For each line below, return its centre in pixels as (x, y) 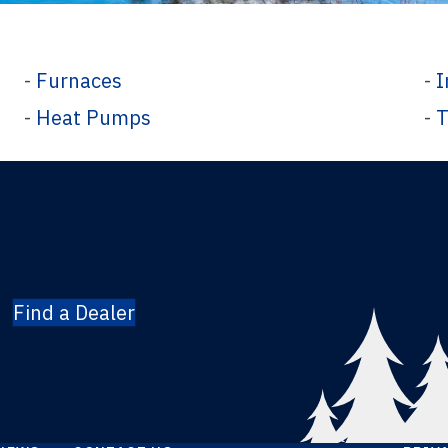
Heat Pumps (93, 117)
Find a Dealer (74, 312)
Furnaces (78, 80)
